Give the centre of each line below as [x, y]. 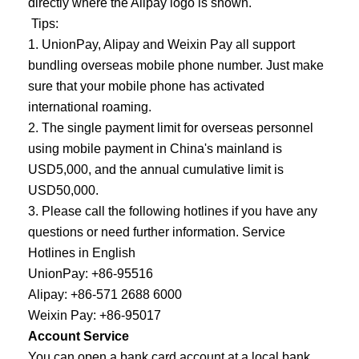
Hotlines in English [81, 253]
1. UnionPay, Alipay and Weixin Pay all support [161, 44]
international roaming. [89, 107]
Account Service [78, 336]
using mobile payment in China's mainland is [155, 149]
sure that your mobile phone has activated [146, 86]
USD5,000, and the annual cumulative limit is [155, 169]
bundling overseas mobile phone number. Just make [175, 65]
